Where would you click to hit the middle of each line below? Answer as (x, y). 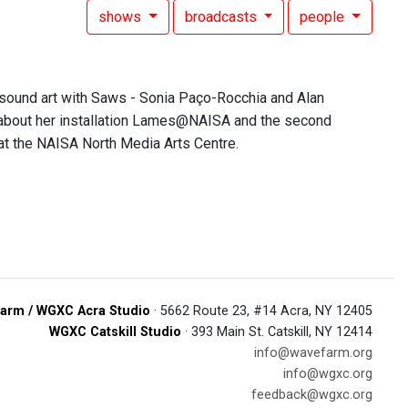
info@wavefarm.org (313, 353)
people (324, 17)
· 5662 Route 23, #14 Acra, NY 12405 (261, 311)
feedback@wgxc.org (312, 395)
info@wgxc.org (328, 374)
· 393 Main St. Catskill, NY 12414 (277, 332)
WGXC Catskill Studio (115, 332)
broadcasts (222, 17)
